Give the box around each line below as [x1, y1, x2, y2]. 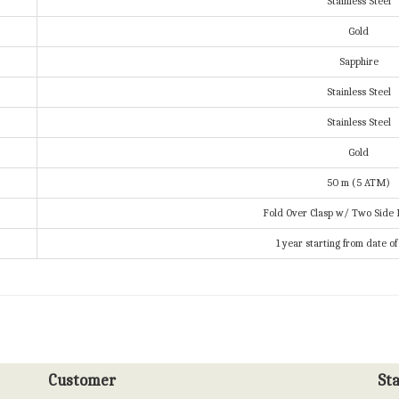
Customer [48, 371, 116, 391]
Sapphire [338, 55, 379, 69]
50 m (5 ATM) [327, 176, 390, 190]
